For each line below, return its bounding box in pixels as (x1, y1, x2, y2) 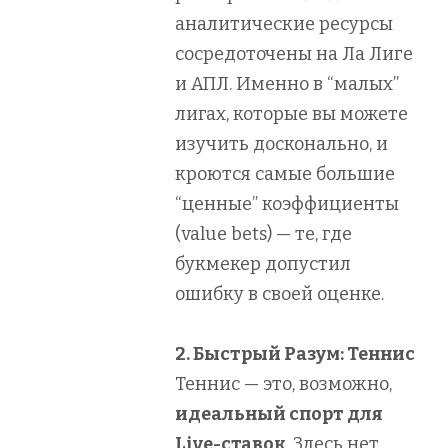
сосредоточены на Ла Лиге (175, 42, 413, 65)
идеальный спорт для (175, 402, 383, 425)
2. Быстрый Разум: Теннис (175, 342, 415, 365)
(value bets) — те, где (175, 222, 352, 245)
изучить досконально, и (175, 132, 388, 155)
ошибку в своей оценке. (175, 282, 384, 305)
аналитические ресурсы (175, 12, 393, 35)
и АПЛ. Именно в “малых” (175, 72, 399, 95)
